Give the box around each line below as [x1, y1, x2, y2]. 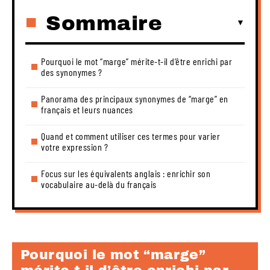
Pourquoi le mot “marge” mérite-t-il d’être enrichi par [41, 55, 232, 67]
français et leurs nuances [41, 103, 133, 115]
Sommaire [46, 11, 162, 34]
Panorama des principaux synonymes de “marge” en [41, 92, 228, 104]
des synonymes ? [41, 66, 102, 78]
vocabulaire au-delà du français [41, 178, 157, 190]
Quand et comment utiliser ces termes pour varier [41, 130, 220, 142]
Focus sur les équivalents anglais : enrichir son [41, 167, 210, 179]
